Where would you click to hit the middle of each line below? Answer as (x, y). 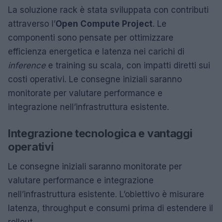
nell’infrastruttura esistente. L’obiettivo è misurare (106, 194)
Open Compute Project (104, 24)
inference (27, 65)
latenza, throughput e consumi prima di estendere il (111, 208)
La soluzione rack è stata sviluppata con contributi (108, 10)
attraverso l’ (32, 24)
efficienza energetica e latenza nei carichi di (96, 51)
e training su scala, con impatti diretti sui (128, 65)
